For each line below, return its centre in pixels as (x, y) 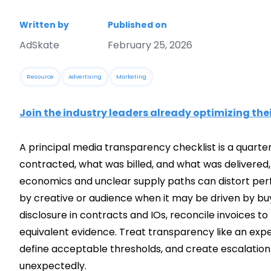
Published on (137, 25)
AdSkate (39, 45)
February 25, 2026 (150, 45)
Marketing (131, 77)
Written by (44, 25)
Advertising (85, 77)
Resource (40, 77)
